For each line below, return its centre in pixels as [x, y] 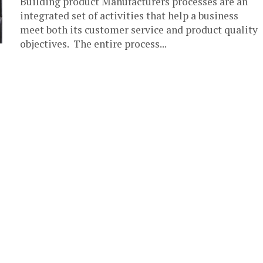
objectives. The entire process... [93, 44]
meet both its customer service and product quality [139, 30]
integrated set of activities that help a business [129, 16]
